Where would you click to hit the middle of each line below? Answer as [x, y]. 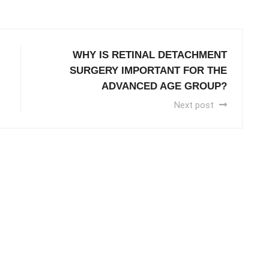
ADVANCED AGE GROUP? [164, 86]
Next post [195, 105]
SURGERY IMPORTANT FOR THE [148, 71]
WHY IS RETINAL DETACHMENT [150, 55]
